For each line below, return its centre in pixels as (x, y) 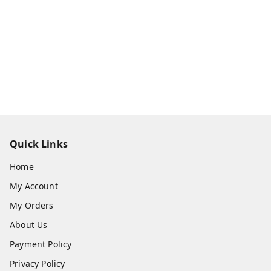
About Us (29, 225)
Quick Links (39, 144)
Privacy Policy (38, 263)
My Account (34, 186)
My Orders (32, 205)
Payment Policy (41, 244)
